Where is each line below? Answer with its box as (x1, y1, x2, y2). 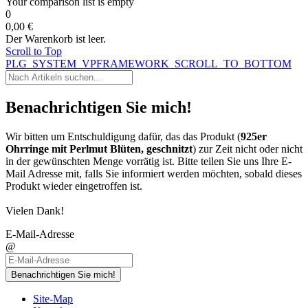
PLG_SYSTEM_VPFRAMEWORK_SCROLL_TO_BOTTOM (5, 58, 291, 69)
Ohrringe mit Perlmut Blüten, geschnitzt (5, 142, 192, 155)
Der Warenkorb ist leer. (5, 33, 106, 45)
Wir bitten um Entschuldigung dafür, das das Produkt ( (5, 130, 241, 142)
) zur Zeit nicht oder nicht (192, 142, 302, 155)
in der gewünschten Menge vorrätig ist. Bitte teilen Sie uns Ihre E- (5, 155, 291, 167)
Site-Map (33, 292, 73, 305)
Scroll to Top (5, 45, 62, 57)
